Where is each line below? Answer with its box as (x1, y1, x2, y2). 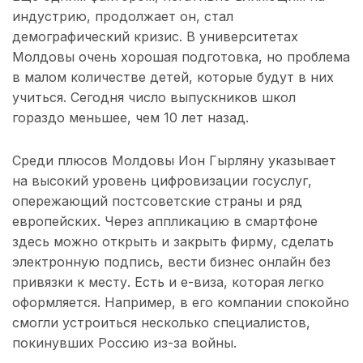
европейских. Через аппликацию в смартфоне (12, 213, 318, 230)
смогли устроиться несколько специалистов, (12, 314, 310, 331)
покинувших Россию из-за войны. (12, 335, 237, 352)
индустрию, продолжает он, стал (12, 8, 233, 25)
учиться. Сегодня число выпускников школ (12, 89, 296, 106)
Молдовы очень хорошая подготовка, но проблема (12, 49, 350, 66)
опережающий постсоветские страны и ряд (12, 193, 302, 210)
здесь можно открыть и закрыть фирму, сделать (12, 233, 334, 250)
